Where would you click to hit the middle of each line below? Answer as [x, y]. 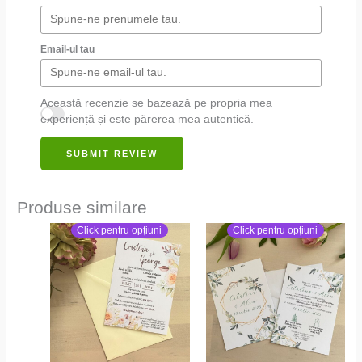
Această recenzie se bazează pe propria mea [157, 103]
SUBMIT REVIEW [112, 153]
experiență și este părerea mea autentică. [147, 120]
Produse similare [82, 208]
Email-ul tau [68, 49]
